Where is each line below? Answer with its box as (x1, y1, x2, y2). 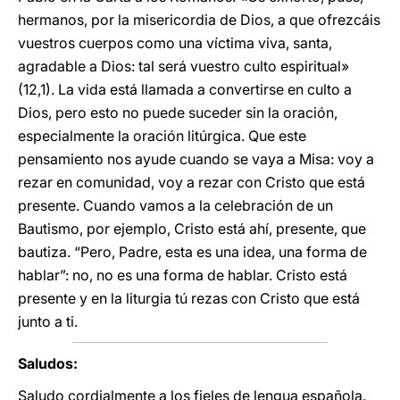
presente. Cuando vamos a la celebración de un (18, 196, 333, 214)
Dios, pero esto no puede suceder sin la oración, (18, 104, 337, 121)
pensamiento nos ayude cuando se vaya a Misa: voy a (18, 150, 374, 168)
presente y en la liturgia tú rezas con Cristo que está (18, 289, 360, 307)
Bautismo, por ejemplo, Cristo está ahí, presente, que (18, 220, 366, 237)
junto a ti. (18, 312, 78, 330)
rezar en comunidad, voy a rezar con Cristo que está (18, 173, 365, 191)
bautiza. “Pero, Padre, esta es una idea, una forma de (18, 243, 367, 261)
